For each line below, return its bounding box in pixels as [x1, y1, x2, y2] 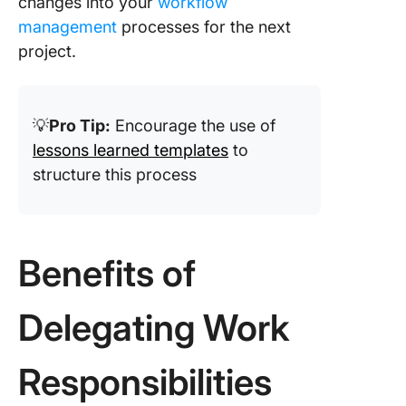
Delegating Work [18, 305, 289, 350]
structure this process [33, 165, 197, 184]
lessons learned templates [33, 140, 228, 159]
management [18, 17, 117, 36]
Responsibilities [18, 360, 280, 404]
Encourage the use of [111, 116, 275, 135]
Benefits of [18, 251, 196, 295]
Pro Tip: [49, 116, 111, 135]
